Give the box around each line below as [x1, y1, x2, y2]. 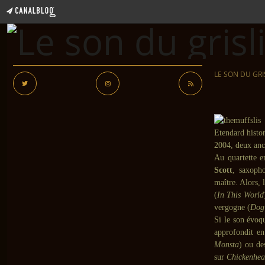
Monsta [214, 240, 239, 249]
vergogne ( [214, 203, 250, 212]
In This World [217, 190, 264, 199]
